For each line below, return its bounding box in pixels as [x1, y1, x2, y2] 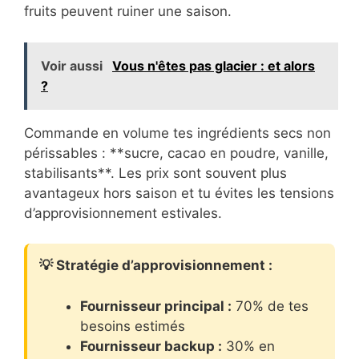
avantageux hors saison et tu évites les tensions [24, 184, 334, 201]
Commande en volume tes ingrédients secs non [24, 124, 331, 141]
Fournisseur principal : [80, 297, 232, 314]
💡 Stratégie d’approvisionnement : [39, 257, 272, 274]
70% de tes [232, 297, 309, 314]
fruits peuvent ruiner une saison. [24, 3, 232, 20]
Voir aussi [41, 57, 106, 74]
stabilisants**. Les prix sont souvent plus [24, 164, 287, 181]
